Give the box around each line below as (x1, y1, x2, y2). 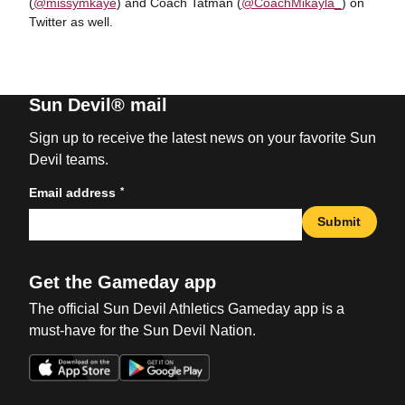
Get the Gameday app (28, 272, 216, 292)
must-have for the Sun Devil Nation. (28, 323, 256, 338)
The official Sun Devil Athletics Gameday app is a (28, 301, 344, 316)
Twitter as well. (28, 14, 117, 29)
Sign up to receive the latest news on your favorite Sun (28, 130, 376, 146)
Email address (28, 185, 116, 200)
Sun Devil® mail (28, 95, 167, 115)
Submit (317, 213, 361, 229)
